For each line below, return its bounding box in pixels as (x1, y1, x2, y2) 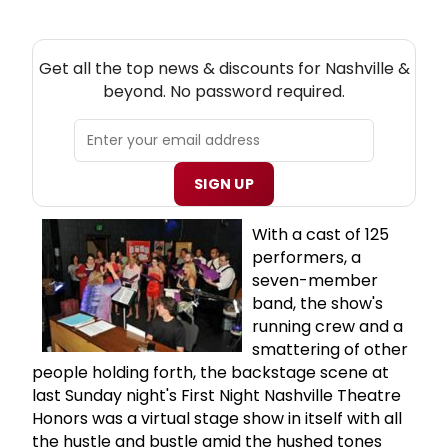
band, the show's (252, 291, 383, 315)
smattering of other (252, 337, 408, 361)
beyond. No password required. (103, 79, 345, 103)
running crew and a (252, 314, 403, 338)
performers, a (252, 245, 361, 269)
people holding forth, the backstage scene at (32, 360, 389, 384)
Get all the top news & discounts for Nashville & (38, 56, 410, 80)
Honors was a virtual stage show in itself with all (32, 406, 402, 430)
